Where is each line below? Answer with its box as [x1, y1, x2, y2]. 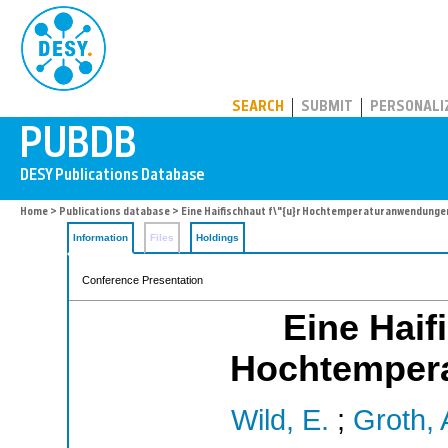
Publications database [59, 207, 170, 218]
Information [73, 232, 128, 243]
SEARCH [232, 100, 284, 115]
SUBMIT [301, 100, 353, 115]
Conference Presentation [82, 274, 203, 286]
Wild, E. [230, 404, 329, 437]
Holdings [196, 232, 239, 243]
